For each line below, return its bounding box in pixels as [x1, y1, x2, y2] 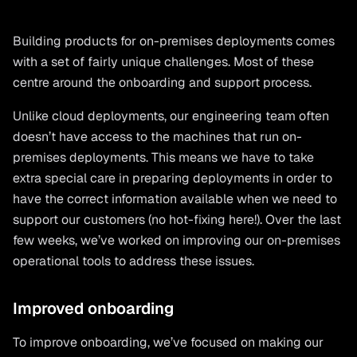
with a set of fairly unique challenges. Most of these [13, 53, 314, 70]
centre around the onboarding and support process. [13, 74, 312, 91]
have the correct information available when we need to [13, 190, 337, 207]
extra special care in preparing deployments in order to [13, 170, 332, 186]
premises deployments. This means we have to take [13, 149, 314, 166]
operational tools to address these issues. [13, 253, 254, 269]
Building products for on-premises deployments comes [13, 33, 335, 49]
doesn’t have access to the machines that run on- [13, 128, 302, 145]
